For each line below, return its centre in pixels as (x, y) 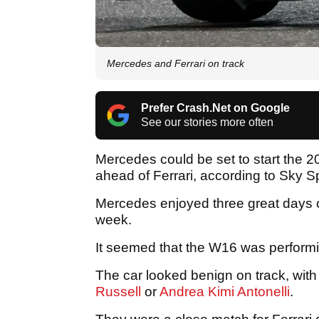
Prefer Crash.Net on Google (215, 108)
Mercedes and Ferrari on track (176, 63)
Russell (118, 291)
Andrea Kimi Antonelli (225, 291)
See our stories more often (207, 122)
